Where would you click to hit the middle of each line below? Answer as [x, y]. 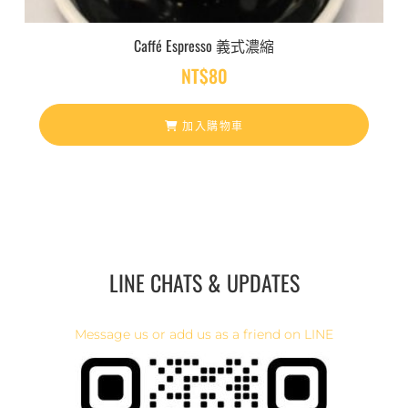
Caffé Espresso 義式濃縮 [204, 46]
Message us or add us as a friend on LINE [204, 334]
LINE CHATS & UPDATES [204, 282]
